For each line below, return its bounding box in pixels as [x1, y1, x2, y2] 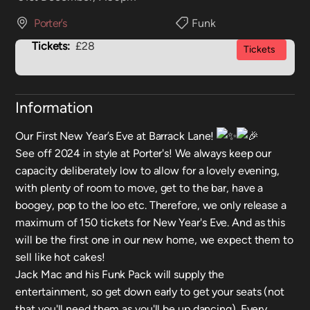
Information [15, 98, 93, 117]
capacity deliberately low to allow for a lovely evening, [15, 164, 280, 177]
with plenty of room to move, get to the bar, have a [15, 181, 264, 194]
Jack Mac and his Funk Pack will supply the [15, 268, 225, 281]
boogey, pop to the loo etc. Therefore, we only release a [15, 199, 286, 212]
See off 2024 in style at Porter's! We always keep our [15, 147, 272, 160]
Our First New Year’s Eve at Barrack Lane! [15, 129, 217, 143]
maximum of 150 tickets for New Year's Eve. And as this [15, 216, 286, 229]
